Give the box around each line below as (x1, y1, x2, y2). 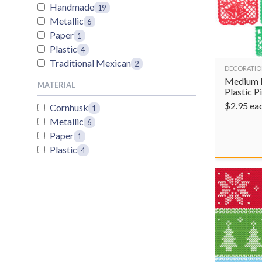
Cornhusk (50, 102, 88, 113)
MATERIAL (37, 80, 75, 89)
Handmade (50, 1, 94, 12)
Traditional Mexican (50, 57, 131, 68)
